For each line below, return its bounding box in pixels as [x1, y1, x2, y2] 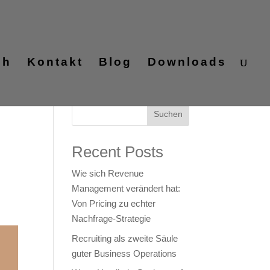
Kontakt [27, 55, 83, 68]
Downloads [148, 55, 227, 68]
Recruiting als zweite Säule [72, 233, 178, 243]
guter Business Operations [72, 248, 177, 259]
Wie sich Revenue [72, 168, 144, 178]
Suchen [153, 109, 183, 119]
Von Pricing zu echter [72, 198, 156, 209]
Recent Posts [72, 143, 164, 161]
